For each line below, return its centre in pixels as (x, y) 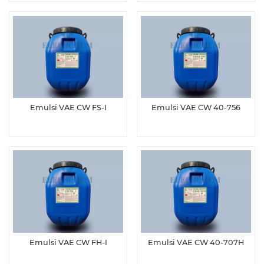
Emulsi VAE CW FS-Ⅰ (68, 108)
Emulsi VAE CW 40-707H (196, 242)
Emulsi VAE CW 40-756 (196, 108)
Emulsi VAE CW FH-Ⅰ (68, 242)
